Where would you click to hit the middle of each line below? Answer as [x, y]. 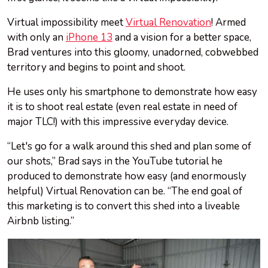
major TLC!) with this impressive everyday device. [119, 122]
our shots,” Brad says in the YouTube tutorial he [115, 162]
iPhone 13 [89, 38]
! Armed [229, 23]
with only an [36, 38]
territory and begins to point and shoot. [98, 68]
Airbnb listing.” [41, 221]
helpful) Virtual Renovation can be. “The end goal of [125, 191]
